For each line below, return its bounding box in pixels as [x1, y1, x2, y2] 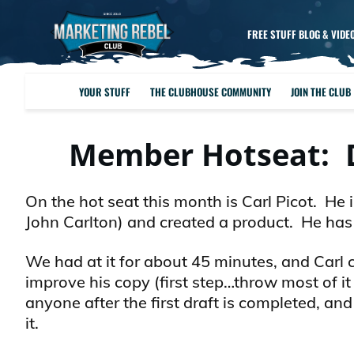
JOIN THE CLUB [291, 83, 352, 100]
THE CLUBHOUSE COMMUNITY [150, 83, 272, 100]
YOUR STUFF [79, 83, 131, 100]
